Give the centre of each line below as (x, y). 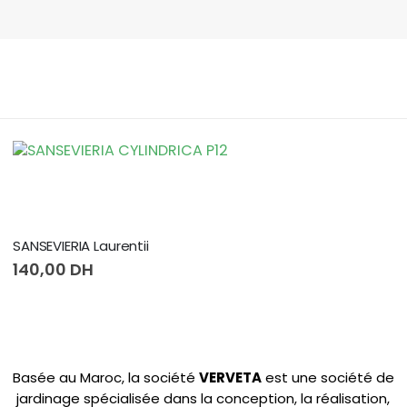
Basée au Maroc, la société (105, 377)
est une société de (328, 377)
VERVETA (230, 377)
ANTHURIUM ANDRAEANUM (96, 245)
